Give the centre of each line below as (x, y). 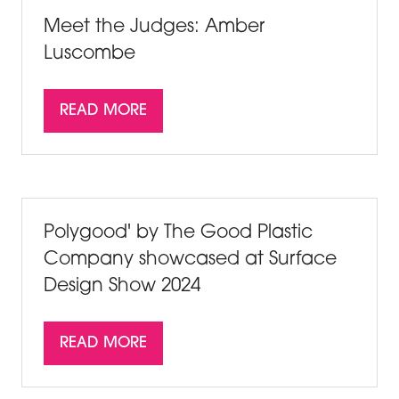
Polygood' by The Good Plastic (178, 233)
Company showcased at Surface (190, 260)
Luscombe (90, 54)
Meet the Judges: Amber (154, 28)
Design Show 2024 (122, 287)
